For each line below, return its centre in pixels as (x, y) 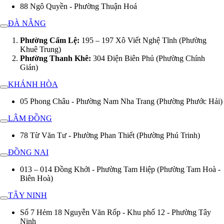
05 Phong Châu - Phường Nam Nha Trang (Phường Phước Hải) (121, 101)
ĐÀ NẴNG (27, 23)
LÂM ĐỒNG (30, 118)
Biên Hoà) (36, 178)
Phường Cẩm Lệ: (50, 40)
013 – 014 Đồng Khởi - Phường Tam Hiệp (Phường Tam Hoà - (120, 169)
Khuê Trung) (40, 49)
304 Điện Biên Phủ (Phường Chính (148, 58)
